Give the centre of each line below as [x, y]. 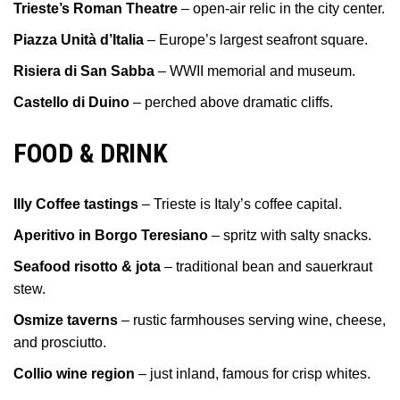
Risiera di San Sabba [84, 71]
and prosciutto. [60, 342]
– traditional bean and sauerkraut [267, 267]
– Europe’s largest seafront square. [256, 40]
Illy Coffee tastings [76, 204]
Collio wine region [74, 374]
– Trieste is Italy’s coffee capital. [240, 204]
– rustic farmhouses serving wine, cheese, [252, 320]
